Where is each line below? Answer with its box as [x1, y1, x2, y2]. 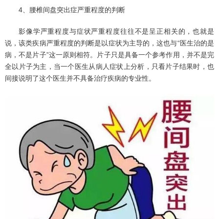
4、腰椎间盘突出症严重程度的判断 [19, 6, 125, 14]
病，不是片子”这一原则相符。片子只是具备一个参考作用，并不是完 [5, 51, 214, 59]
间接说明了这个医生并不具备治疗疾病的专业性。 [5, 74, 155, 82]
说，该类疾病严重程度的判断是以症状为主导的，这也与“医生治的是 [5, 39, 214, 47]
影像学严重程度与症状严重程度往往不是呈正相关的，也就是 [19, 27, 214, 35]
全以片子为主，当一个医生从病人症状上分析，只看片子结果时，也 [5, 63, 214, 70]
